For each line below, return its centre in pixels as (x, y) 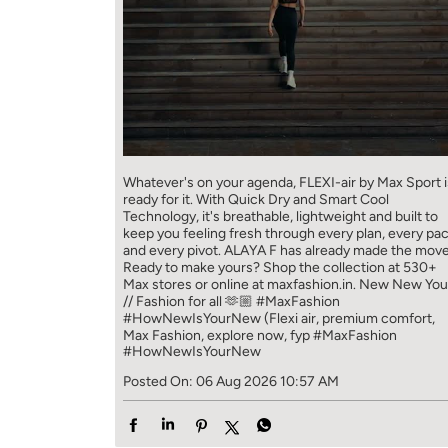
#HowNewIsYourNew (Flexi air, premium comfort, (278, 319)
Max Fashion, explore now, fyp (217, 336)
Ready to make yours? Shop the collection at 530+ (279, 268)
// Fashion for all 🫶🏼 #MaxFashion (231, 302)
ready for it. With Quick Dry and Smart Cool (255, 200)
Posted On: (157, 382)
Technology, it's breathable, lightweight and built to (280, 217)
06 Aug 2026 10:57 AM (267, 382)
